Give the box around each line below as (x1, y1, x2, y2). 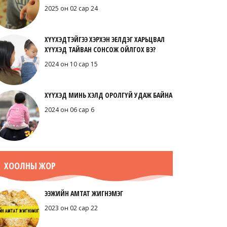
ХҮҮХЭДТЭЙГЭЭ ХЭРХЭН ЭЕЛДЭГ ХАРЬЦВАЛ (44, 34, 165, 44)
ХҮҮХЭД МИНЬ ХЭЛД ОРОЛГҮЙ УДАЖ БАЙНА (44, 90, 172, 100)
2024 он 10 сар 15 (44, 60, 98, 68)
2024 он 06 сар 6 (44, 105, 94, 114)
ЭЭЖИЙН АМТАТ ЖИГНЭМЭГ (44, 188, 123, 198)
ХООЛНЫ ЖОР (4, 160, 56, 172)
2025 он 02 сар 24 (44, 4, 98, 13)
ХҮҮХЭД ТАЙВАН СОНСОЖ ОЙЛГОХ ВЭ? (44, 45, 156, 54)
